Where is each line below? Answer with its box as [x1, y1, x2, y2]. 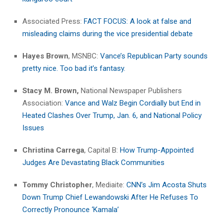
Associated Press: [22, 17, 84, 26]
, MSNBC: [68, 52, 100, 61]
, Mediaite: [92, 180, 126, 190]
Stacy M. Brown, [22, 86, 79, 96]
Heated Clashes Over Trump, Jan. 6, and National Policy [22, 111, 202, 120]
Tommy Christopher [22, 180, 92, 190]
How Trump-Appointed [120, 146, 194, 155]
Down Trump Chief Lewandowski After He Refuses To [22, 193, 198, 202]
